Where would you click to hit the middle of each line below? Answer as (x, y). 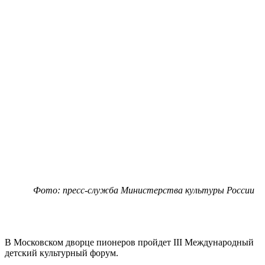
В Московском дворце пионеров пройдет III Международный (129, 242)
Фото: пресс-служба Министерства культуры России (144, 190)
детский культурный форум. (62, 253)
